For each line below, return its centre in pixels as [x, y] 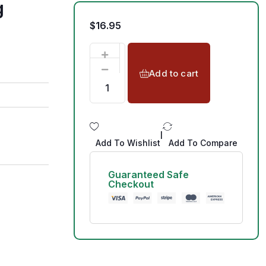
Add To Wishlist [128, 143]
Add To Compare [203, 143]
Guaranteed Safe [148, 175]
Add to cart [174, 73]
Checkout [131, 184]
